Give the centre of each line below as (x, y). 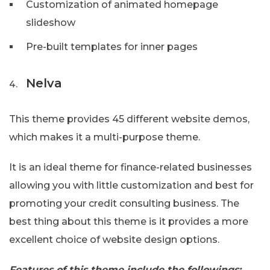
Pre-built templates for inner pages (112, 47)
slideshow (51, 23)
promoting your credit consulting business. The (124, 204)
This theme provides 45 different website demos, (129, 119)
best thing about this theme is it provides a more (129, 222)
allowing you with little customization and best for (131, 186)
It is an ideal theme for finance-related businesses (130, 168)
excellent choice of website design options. (114, 240)
